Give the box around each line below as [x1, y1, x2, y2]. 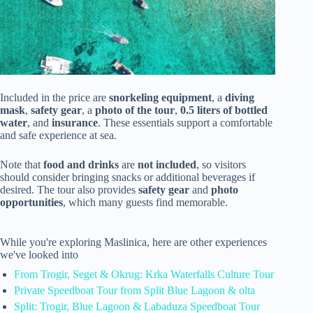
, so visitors [196, 158, 246, 170]
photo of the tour [95, 103, 175, 116]
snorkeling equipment [109, 91, 212, 103]
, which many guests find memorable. [63, 196, 228, 208]
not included [138, 158, 196, 170]
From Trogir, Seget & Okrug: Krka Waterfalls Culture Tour [14, 268, 274, 280]
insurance [52, 116, 98, 129]
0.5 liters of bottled [180, 103, 268, 116]
